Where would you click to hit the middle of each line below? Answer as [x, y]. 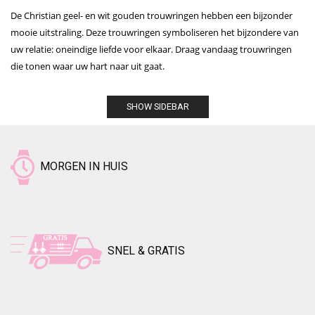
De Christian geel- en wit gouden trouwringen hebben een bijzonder [152, 15]
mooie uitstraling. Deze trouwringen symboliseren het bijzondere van [155, 32]
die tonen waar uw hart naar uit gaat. [88, 66]
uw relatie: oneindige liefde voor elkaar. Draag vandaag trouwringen [151, 49]
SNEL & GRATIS [143, 251]
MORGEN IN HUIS [81, 167]
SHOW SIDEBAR [157, 106]
